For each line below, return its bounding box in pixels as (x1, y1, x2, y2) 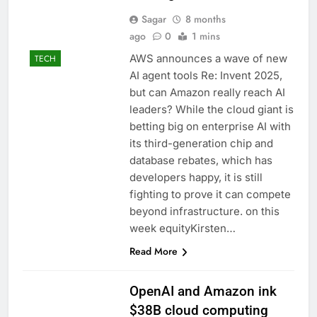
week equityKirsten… (129, 221, 236, 236)
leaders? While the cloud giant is (129, 103, 294, 117)
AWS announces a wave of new (129, 52, 287, 66)
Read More (129, 244, 178, 259)
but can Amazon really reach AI (129, 86, 285, 100)
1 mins (191, 29, 220, 44)
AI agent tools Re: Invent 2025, (129, 69, 282, 83)
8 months (185, 12, 226, 27)
